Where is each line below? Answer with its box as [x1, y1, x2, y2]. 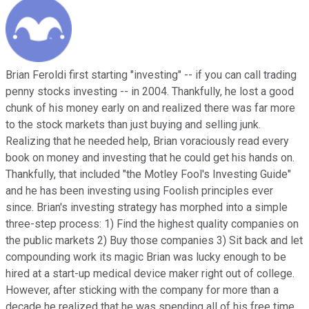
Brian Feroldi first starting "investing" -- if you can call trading [6, 68, 297, 82]
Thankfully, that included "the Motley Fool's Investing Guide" [6, 168, 291, 181]
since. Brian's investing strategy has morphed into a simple [6, 201, 288, 215]
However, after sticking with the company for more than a [6, 283, 279, 297]
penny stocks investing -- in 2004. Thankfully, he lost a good [6, 85, 294, 99]
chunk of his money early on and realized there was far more [6, 101, 295, 115]
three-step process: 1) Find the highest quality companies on [6, 217, 299, 231]
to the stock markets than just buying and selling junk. [6, 118, 261, 132]
